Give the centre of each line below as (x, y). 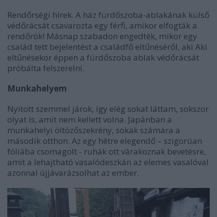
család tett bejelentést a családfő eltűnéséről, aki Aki (107, 46)
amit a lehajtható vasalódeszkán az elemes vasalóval (108, 162)
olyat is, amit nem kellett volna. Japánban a (90, 119)
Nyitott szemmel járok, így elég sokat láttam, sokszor (108, 108)
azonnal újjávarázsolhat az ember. (73, 172)
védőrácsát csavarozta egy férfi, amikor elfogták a (102, 25)
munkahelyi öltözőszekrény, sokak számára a (94, 130)
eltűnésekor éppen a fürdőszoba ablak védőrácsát (103, 57)
